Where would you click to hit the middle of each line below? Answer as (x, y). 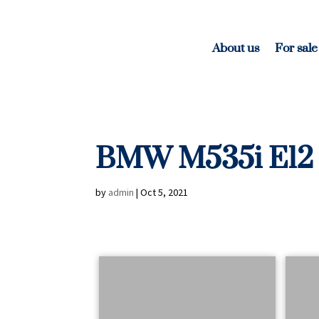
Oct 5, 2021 (164, 192)
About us (236, 47)
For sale (296, 47)
